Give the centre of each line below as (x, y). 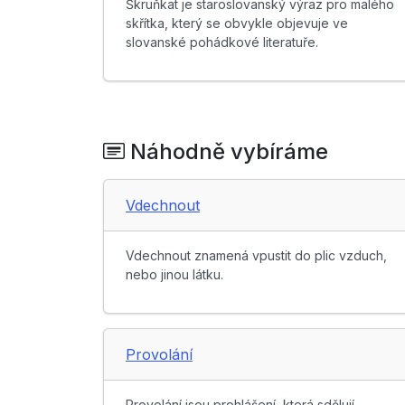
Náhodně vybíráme (226, 152)
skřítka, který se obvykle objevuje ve (237, 24)
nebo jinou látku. (174, 275)
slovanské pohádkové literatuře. (222, 42)
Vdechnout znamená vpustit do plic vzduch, (256, 256)
